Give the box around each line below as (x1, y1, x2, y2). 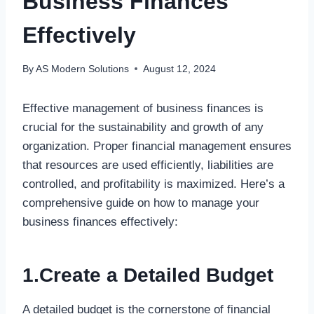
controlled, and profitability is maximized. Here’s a (22, 177, 285, 191)
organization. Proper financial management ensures (22, 139, 292, 153)
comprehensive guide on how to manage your (22, 196, 259, 210)
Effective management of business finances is (22, 101, 264, 115)
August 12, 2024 (143, 63, 217, 74)
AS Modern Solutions (36, 63, 130, 74)
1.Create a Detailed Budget (22, 264, 273, 286)
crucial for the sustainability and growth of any (22, 120, 264, 134)
